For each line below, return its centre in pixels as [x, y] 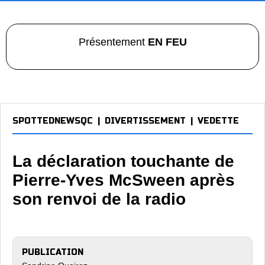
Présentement [113, 42]
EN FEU [167, 42]
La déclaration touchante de [123, 161]
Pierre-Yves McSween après [124, 180]
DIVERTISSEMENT [145, 121]
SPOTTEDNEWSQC [53, 121]
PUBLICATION [53, 252]
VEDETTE [218, 121]
